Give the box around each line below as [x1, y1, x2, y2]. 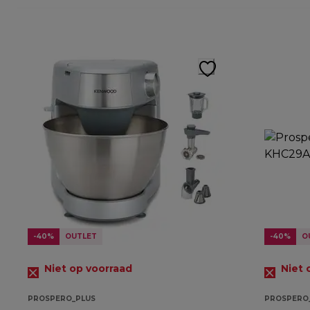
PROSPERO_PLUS [28, 294, 95, 304]
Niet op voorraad [44, 262, 132, 275]
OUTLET [65, 232, 97, 241]
